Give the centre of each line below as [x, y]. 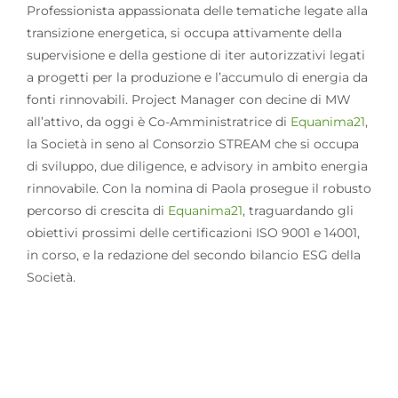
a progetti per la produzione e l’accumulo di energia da [197, 77]
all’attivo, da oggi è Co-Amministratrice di [158, 121]
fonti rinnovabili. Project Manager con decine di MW [188, 99]
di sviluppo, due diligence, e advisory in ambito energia [197, 166]
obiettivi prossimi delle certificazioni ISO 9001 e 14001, [193, 232]
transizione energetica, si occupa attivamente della [184, 32]
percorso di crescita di [97, 210]
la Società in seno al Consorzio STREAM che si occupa [192, 143]
